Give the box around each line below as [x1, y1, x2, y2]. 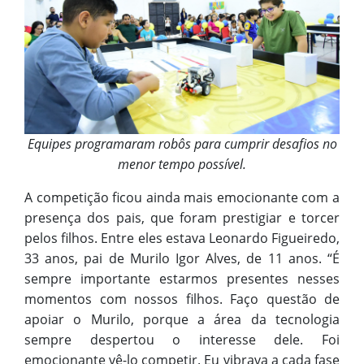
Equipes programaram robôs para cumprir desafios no [27, 135, 337, 154]
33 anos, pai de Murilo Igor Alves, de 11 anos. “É [24, 249, 340, 268]
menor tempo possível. [118, 155, 246, 174]
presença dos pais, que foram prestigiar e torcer [24, 209, 340, 227]
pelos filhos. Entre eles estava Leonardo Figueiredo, [24, 229, 340, 248]
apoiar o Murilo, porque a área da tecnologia [24, 310, 340, 329]
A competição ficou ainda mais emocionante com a [24, 188, 340, 207]
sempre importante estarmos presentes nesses [24, 270, 340, 288]
